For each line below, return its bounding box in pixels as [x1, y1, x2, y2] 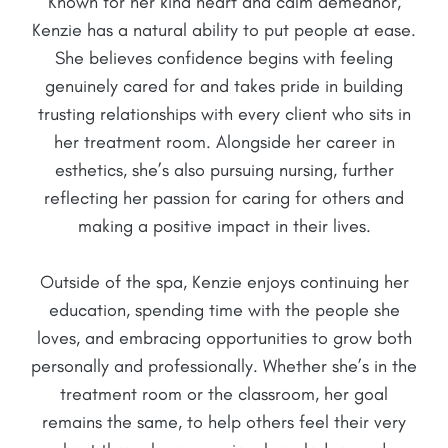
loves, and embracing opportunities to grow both [36, 326, 412, 349]
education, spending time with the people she [48, 298, 400, 321]
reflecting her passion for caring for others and [44, 186, 404, 209]
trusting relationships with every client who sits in [37, 102, 411, 125]
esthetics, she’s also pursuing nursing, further [54, 158, 394, 181]
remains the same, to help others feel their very [42, 410, 406, 433]
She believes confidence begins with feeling [55, 46, 393, 69]
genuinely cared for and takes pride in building [45, 74, 403, 97]
